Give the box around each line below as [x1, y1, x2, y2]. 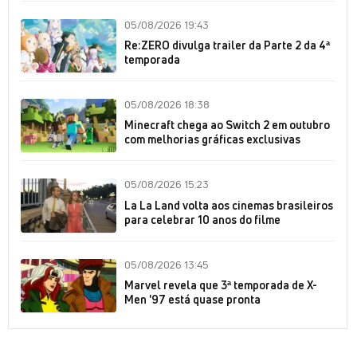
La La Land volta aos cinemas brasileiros [124, 197, 333, 213]
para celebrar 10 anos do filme [124, 211, 280, 227]
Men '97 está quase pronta [124, 291, 261, 307]
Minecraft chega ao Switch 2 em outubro [124, 117, 330, 133]
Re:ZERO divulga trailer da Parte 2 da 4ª [124, 37, 330, 53]
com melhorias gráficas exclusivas [124, 131, 300, 147]
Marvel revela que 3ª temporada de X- [124, 277, 317, 292]
